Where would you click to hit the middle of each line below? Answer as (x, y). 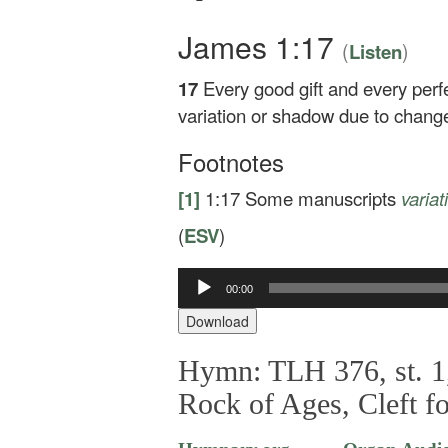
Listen (375, 51)
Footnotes (231, 161)
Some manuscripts (323, 198)
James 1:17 (260, 46)
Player (197, 296)
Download (217, 320)
